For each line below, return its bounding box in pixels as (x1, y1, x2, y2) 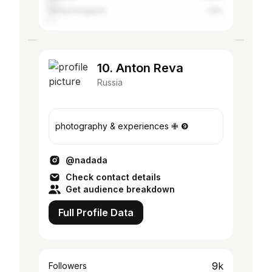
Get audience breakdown (66, 184, 175, 194)
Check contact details (66, 172, 161, 182)
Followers (49, 260, 87, 271)
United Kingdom (49, 6, 106, 15)
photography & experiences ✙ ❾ (55, 121, 189, 131)
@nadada (66, 155, 107, 165)
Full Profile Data (58, 206, 134, 219)
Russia (97, 77, 123, 87)
